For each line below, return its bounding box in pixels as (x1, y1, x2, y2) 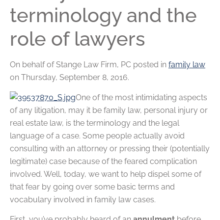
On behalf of (10, 60, 56, 70)
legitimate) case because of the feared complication (10, 156, 197, 166)
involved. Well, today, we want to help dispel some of (10, 169, 201, 179)
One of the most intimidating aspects (76, 92, 207, 102)
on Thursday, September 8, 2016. (10, 73, 129, 82)
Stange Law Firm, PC (56, 60, 133, 70)
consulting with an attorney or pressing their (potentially (10, 143, 210, 153)
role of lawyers (10, 27, 145, 51)
